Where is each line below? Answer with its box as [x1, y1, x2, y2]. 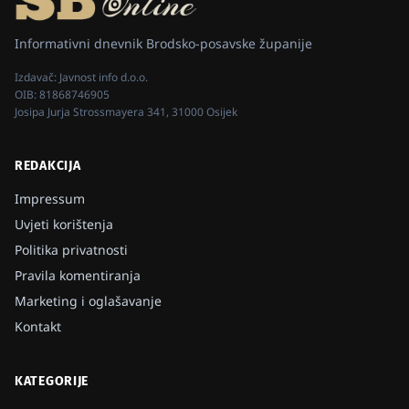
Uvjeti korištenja [15, 215, 113, 233]
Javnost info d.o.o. [59, 68, 148, 85]
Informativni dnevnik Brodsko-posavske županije [15, 34, 312, 52]
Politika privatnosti [15, 240, 128, 258]
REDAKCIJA [15, 157, 81, 173]
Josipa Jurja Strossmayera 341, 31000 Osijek [15, 103, 237, 120]
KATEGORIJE [15, 372, 89, 389]
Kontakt [15, 317, 61, 335]
